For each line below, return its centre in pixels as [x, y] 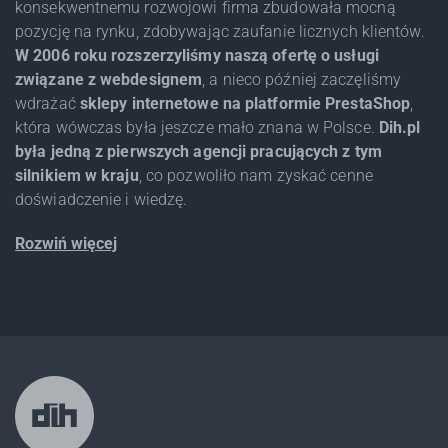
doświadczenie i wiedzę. [101, 199]
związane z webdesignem [109, 79]
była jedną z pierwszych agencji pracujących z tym [198, 151]
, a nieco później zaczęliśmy [302, 79]
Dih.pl [399, 127]
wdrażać [47, 103]
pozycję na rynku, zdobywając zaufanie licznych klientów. [220, 31]
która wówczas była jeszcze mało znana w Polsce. [197, 127]
